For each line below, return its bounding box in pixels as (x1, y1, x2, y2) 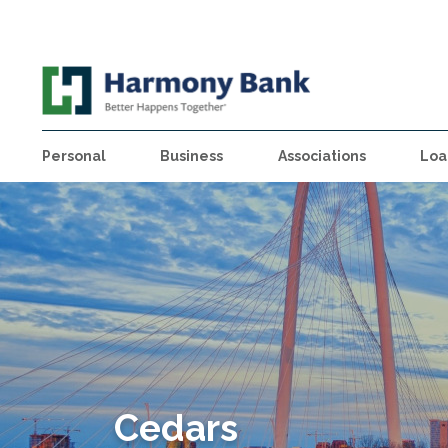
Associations (277, 148, 366, 165)
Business (160, 148, 224, 165)
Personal (41, 148, 106, 165)
